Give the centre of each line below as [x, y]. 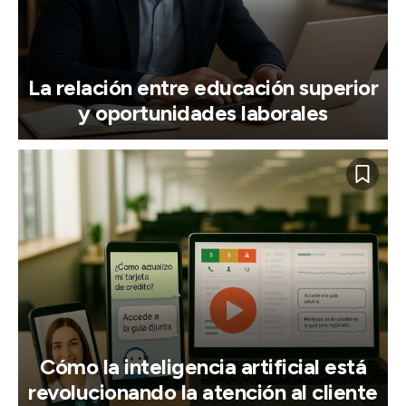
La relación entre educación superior [203, 87]
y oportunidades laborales [203, 112]
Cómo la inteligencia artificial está [203, 367]
